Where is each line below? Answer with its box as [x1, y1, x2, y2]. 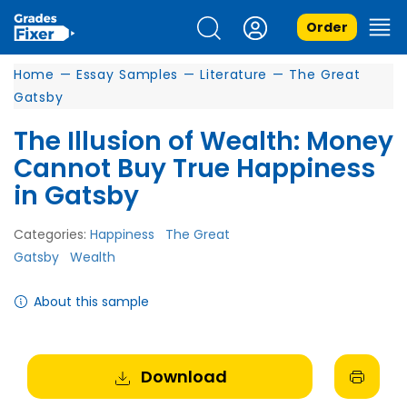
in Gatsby [14, 178, 139, 213]
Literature [200, 65, 268, 84]
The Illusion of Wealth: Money [14, 124, 393, 159]
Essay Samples [75, 65, 179, 84]
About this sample [34, 293, 149, 311]
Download [140, 365, 227, 388]
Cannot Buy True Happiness [14, 151, 375, 186]
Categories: [14, 225, 90, 243]
